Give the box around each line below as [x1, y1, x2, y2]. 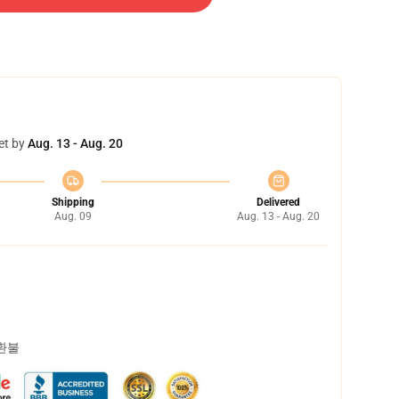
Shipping [51, 196, 94, 208]
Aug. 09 [53, 210, 92, 223]
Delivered [256, 196, 300, 208]
